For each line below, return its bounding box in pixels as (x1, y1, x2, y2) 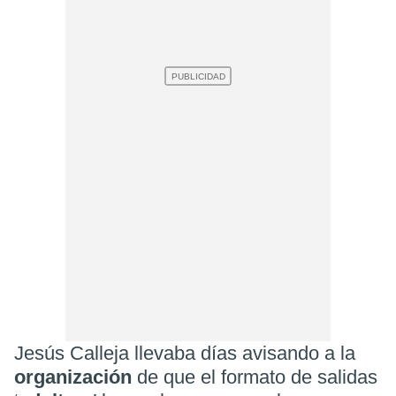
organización (14, 365, 137, 388)
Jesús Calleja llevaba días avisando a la (14, 341, 355, 364)
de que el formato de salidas (137, 365, 377, 388)
